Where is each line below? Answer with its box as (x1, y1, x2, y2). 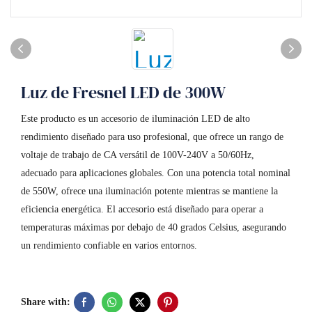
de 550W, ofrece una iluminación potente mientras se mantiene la (21, 186, 278, 196)
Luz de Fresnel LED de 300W (21, 81, 226, 104)
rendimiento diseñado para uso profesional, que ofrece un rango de (21, 132, 283, 142)
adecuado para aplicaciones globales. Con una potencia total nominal (21, 168, 290, 178)
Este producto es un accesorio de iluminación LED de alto (21, 114, 250, 124)
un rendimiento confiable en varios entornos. (21, 240, 197, 251)
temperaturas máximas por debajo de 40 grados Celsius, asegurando (21, 222, 286, 233)
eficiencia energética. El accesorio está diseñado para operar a (21, 204, 263, 214)
